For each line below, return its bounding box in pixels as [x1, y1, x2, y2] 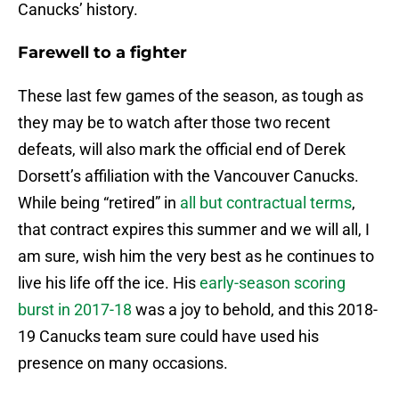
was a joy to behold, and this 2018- [132, 300, 378, 320]
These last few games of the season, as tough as [18, 86, 363, 106]
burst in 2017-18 [18, 300, 132, 320]
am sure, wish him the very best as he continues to [18, 247, 374, 266]
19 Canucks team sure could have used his [18, 327, 319, 346]
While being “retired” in [18, 193, 180, 213]
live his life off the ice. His [18, 273, 199, 293]
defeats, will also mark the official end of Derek [18, 140, 346, 159]
